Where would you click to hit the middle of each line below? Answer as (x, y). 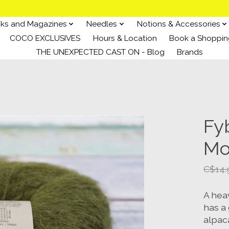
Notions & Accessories (178, 24)
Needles (102, 24)
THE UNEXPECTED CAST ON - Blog (100, 52)
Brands (190, 52)
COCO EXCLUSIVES (45, 38)
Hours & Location (125, 38)
